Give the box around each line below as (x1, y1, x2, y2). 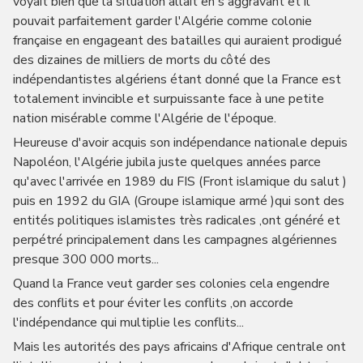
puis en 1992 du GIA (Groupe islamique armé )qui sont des (12, 192, 344, 210)
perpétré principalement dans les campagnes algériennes (12, 231, 337, 249)
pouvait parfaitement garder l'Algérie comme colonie (12, 12, 312, 30)
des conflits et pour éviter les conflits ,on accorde (12, 294, 293, 312)
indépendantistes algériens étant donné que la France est (12, 70, 341, 88)
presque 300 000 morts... (12, 250, 159, 268)
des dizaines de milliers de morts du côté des (12, 51, 271, 69)
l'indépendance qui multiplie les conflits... (12, 314, 244, 331)
